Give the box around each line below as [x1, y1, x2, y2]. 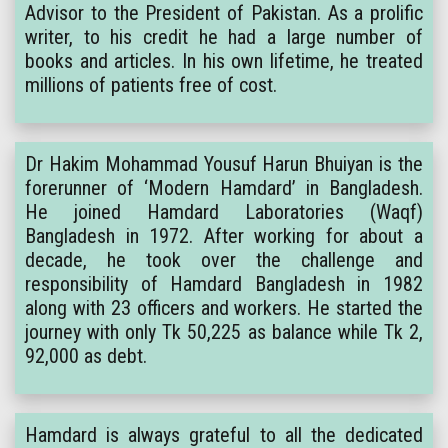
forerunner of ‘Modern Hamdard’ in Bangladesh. [25, 176, 423, 200]
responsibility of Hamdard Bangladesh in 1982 [25, 272, 423, 296]
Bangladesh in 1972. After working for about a [25, 224, 423, 248]
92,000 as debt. [25, 344, 147, 368]
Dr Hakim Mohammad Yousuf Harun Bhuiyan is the [25, 152, 423, 176]
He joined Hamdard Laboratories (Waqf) [25, 200, 423, 224]
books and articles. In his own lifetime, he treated [25, 49, 423, 73]
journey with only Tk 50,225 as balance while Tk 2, [25, 320, 423, 344]
